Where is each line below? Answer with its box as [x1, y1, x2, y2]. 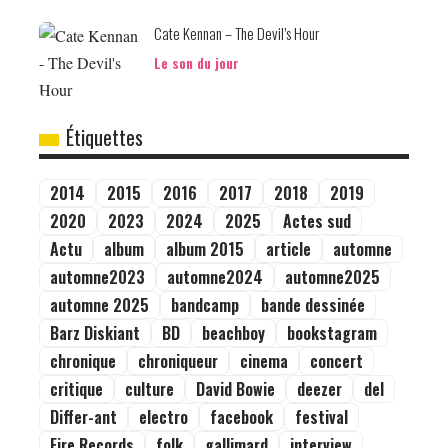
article [266, 236, 311, 261]
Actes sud [283, 208, 351, 233]
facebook [210, 404, 273, 429]
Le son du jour [154, 51, 239, 73]
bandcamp [171, 292, 239, 317]
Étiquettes [66, 121, 143, 152]
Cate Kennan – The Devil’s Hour [154, 21, 319, 44]
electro [139, 404, 188, 429]
